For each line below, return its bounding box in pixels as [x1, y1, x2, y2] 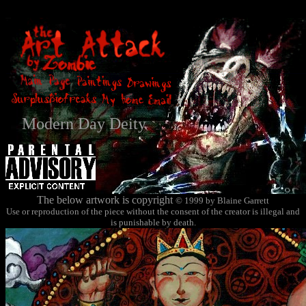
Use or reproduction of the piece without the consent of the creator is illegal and [6, 206, 300, 217]
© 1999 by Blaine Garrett [176, 195, 269, 206]
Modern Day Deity [21, 115, 146, 133]
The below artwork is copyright [37, 194, 176, 206]
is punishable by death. [110, 217, 196, 227]
